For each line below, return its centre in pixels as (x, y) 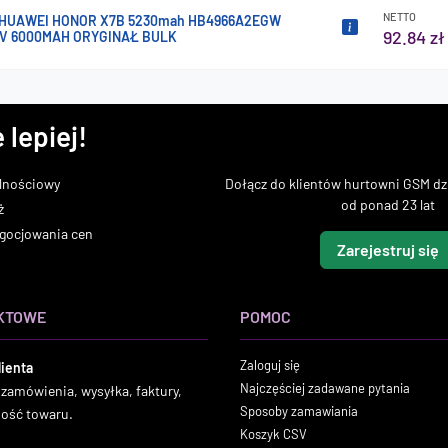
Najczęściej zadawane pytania (325, 388)
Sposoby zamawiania (299, 411)
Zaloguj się (270, 365)
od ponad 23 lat (388, 204)
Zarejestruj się (388, 249)
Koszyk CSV (273, 434)
